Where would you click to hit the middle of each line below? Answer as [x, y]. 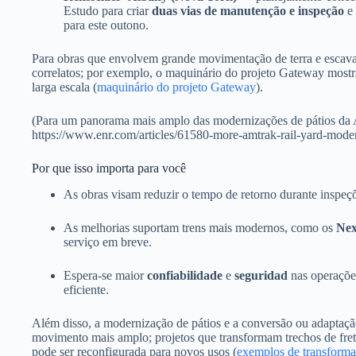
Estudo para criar [108, 11]
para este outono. [106, 25]
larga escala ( [64, 87]
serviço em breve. [108, 242]
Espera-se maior [105, 275]
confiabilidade [185, 275]
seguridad [261, 275]
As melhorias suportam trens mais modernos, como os [200, 227]
